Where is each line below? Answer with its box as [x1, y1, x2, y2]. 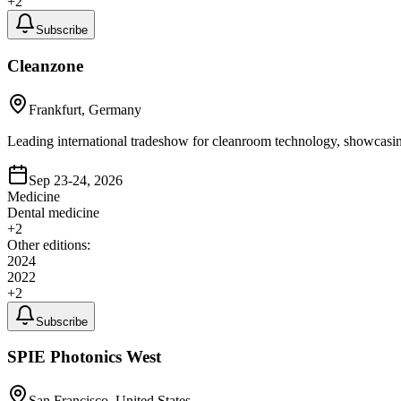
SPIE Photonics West [7, 347, 161, 367]
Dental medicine [7, 204, 99, 220]
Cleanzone [7, 55, 83, 75]
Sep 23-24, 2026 [29, 172, 123, 188]
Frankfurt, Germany [29, 101, 141, 117]
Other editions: [7, 236, 90, 252]
